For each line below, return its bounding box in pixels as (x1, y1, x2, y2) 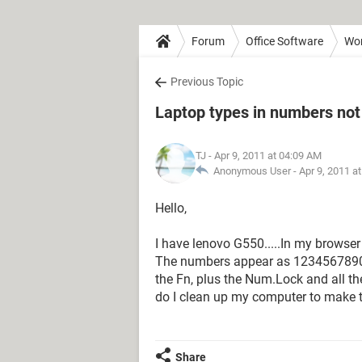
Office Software (246, 34, 323, 48)
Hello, (155, 200, 187, 216)
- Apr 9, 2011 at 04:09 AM (206, 149, 322, 162)
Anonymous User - (208, 165, 299, 177)
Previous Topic (170, 75, 243, 88)
